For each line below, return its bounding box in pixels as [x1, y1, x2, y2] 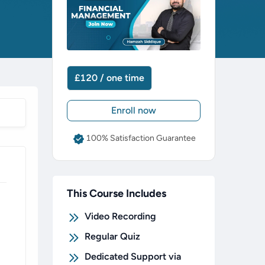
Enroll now [111, 105, 156, 117]
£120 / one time [75, 72, 144, 84]
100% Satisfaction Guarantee [86, 132, 196, 143]
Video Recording [85, 211, 156, 222]
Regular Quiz [85, 231, 140, 243]
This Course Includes [67, 187, 166, 201]
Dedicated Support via [85, 251, 181, 263]
